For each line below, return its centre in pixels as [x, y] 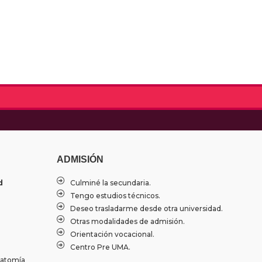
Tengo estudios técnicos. [115, 196]
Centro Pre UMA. [100, 247]
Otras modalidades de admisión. [127, 222]
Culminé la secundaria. [110, 183]
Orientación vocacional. [112, 235]
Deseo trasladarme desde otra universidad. [146, 209]
